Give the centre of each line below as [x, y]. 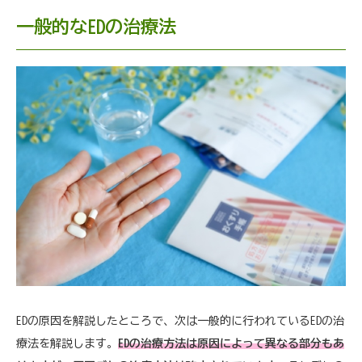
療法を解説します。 [67, 343]
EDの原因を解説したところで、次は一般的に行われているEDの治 [180, 320]
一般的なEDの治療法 [96, 26]
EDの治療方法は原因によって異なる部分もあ [231, 343]
